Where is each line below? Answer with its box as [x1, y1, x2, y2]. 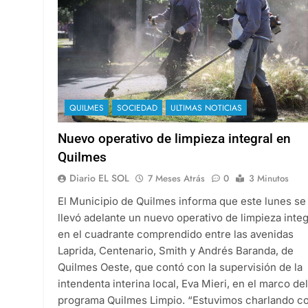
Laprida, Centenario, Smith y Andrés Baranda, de [58, 243, 294, 257]
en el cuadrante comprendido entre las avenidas [58, 227, 294, 241]
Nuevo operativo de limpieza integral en [58, 130, 291, 146]
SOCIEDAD [117, 101, 157, 114]
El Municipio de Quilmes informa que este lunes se [58, 194, 306, 208]
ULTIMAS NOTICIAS [170, 101, 242, 114]
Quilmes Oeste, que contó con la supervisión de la [58, 260, 302, 274]
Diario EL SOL [69, 170, 129, 185]
